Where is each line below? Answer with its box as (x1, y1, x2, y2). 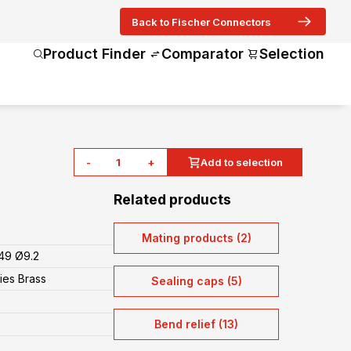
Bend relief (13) (154, 317, 239, 331)
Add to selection (201, 156, 283, 168)
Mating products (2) (141, 231, 251, 244)
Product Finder (43, 45, 146, 62)
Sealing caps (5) (150, 274, 242, 288)
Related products (114, 191, 232, 208)
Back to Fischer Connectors (132, 15, 271, 28)
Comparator (161, 45, 244, 62)
